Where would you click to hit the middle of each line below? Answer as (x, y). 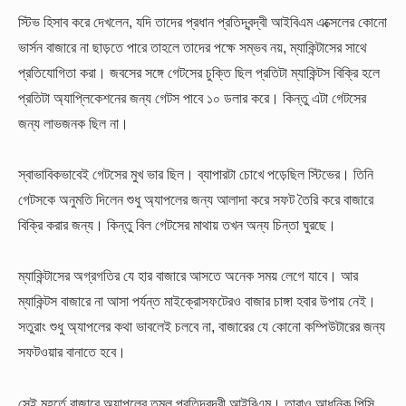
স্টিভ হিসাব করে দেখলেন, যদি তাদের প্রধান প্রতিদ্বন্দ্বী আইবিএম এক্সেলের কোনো (203, 21)
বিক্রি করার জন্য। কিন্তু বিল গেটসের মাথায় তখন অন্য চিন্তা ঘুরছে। (177, 224)
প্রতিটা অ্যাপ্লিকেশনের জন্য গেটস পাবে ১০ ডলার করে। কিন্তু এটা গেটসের (192, 97)
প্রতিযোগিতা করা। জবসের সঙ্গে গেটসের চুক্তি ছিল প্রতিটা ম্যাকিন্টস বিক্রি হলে (199, 72)
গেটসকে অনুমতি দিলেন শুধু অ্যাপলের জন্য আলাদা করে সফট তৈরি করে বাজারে (196, 199)
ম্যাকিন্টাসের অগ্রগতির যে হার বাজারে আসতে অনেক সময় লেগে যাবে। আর (188, 276)
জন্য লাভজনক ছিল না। (73, 123)
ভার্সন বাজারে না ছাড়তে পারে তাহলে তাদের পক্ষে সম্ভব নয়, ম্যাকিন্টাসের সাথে (193, 47)
